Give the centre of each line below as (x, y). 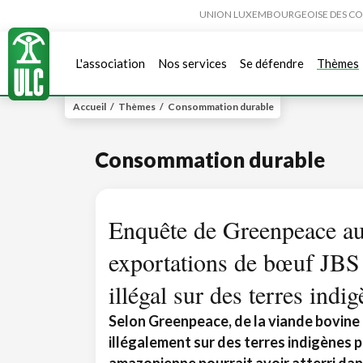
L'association (110, 63)
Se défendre (272, 63)
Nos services (192, 63)
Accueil (90, 107)
